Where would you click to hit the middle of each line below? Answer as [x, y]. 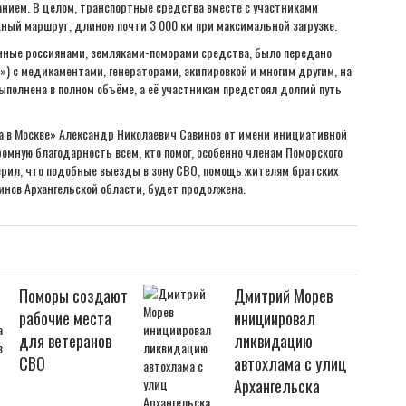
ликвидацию [274, 341]
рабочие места [66, 318]
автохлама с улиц [290, 363]
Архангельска [277, 386]
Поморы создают [74, 295]
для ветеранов [66, 341]
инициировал [275, 318]
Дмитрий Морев [284, 295]
